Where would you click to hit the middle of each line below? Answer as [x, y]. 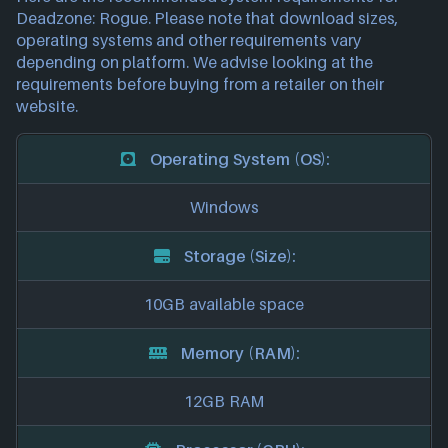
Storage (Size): [240, 255]
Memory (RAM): [240, 352]
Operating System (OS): [240, 158]
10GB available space [224, 304]
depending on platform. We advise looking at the [195, 62]
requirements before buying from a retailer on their [200, 84]
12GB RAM [224, 401]
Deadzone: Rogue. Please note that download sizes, [207, 18]
